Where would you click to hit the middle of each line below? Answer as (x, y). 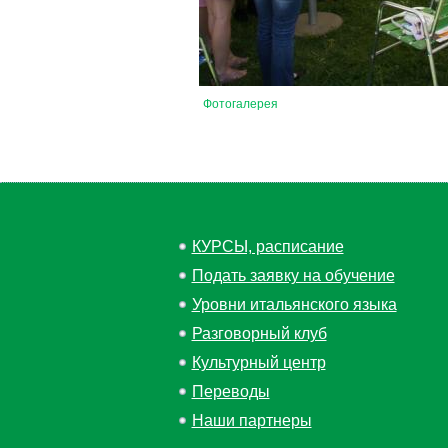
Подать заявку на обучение (293, 275)
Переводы (230, 391)
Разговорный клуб (259, 333)
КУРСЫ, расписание (267, 246)
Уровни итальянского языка (294, 304)
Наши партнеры (251, 420)
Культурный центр (258, 362)
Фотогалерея (240, 103)
